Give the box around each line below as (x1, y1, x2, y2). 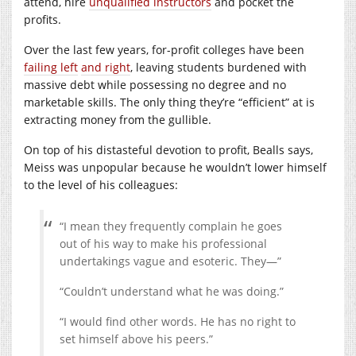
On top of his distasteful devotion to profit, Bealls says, (24, 141, 313, 157)
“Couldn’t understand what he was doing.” (60, 283, 284, 299)
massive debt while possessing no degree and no (24, 76, 286, 92)
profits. (24, 11, 61, 27)
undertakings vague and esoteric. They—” (60, 253, 281, 269)
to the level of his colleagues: (24, 176, 178, 192)
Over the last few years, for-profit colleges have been (24, 41, 304, 57)
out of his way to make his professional (60, 235, 267, 251)
